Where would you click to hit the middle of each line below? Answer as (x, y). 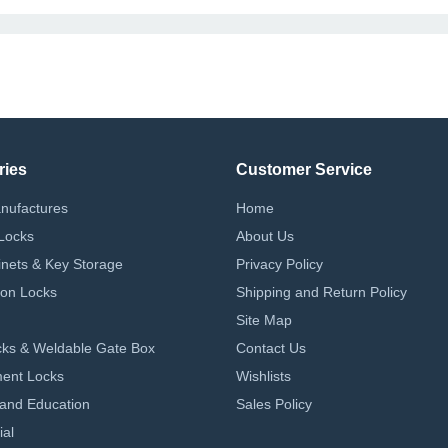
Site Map (264, 320)
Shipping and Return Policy (321, 292)
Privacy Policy (279, 264)
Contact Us (271, 348)
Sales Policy (274, 404)
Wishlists (263, 376)
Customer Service (304, 169)
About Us (265, 236)
